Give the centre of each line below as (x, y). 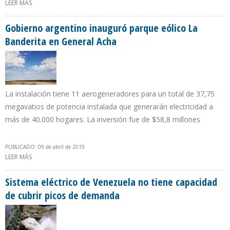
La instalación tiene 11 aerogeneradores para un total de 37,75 (110, 94)
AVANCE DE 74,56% (60, 14)
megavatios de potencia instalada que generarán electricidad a (109, 107)
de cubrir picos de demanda (62, 196)
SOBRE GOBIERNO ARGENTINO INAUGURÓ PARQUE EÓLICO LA (122, 157)
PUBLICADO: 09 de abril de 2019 (45, 147)
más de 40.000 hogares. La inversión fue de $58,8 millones (103, 120)
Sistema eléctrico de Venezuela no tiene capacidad (111, 182)
